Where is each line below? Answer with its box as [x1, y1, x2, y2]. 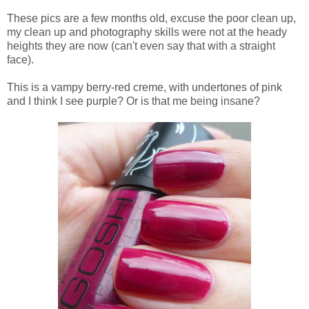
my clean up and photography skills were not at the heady [7, 26, 287, 38]
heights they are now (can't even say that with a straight [7, 39, 275, 52]
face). [7, 53, 34, 66]
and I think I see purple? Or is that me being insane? [7, 94, 263, 107]
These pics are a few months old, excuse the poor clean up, [7, 12, 296, 24]
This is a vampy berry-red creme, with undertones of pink [7, 81, 282, 93]
